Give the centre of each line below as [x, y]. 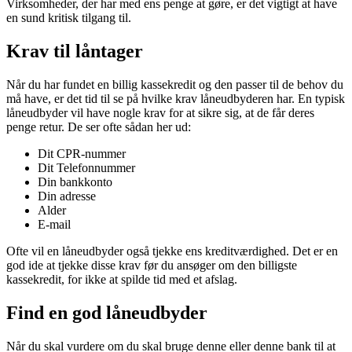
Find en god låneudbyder [107, 312]
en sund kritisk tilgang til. [69, 18]
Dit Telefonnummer [86, 168]
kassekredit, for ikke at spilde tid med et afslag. [122, 280]
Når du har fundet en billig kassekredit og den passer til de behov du [175, 85]
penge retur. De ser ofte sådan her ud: [99, 127]
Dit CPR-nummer [82, 154]
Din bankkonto [75, 182]
